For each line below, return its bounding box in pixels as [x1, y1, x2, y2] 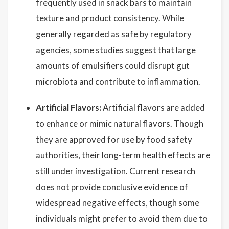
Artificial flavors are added [101, 102, 205, 113]
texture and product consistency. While [36, 13, 184, 24]
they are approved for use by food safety [36, 134, 192, 145]
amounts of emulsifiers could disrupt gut [36, 60, 190, 71]
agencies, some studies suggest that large [36, 44, 196, 55]
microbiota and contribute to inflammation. [36, 76, 200, 87]
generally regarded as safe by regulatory [36, 29, 192, 39]
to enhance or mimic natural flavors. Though [36, 118, 203, 129]
